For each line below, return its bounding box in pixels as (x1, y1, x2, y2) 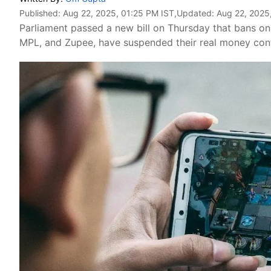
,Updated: (174, 8, 217, 18)
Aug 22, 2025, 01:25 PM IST (63, 8, 174, 18)
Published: (19, 8, 63, 18)
